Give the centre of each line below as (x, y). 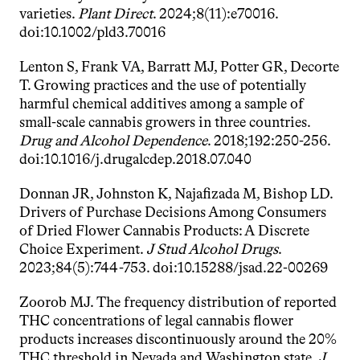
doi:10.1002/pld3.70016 (92, 32)
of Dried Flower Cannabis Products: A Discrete (164, 231)
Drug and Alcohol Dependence (113, 141)
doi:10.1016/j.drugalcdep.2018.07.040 (135, 159)
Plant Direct (115, 14)
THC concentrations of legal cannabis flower (156, 321)
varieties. (49, 14)
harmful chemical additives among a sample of (162, 104)
